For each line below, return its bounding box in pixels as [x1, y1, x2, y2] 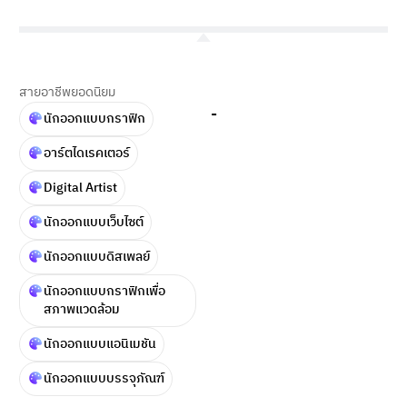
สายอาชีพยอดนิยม [19, 81, 115, 103]
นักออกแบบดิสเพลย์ [44, 245, 150, 267]
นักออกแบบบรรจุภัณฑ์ [44, 367, 164, 389]
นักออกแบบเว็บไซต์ [44, 211, 144, 233]
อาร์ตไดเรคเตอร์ [44, 142, 130, 164]
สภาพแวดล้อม [44, 298, 120, 320]
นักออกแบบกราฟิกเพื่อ [44, 280, 165, 302]
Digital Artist [44, 176, 117, 198]
